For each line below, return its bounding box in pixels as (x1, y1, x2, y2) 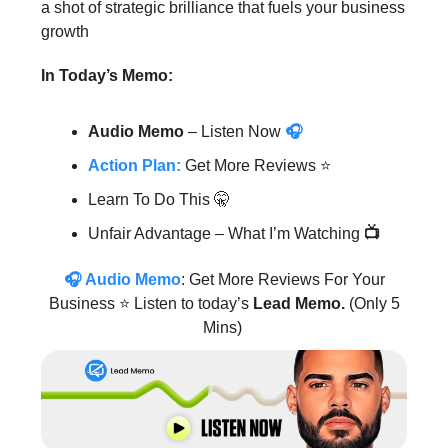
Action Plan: (88, 157, 181, 174)
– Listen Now (184, 123, 285, 140)
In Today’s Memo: (41, 67, 173, 84)
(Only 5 (348, 295, 400, 312)
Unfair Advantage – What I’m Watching (88, 225, 360, 242)
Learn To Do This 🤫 (88, 191, 230, 208)
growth (41, 23, 89, 40)
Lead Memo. (252, 295, 349, 312)
